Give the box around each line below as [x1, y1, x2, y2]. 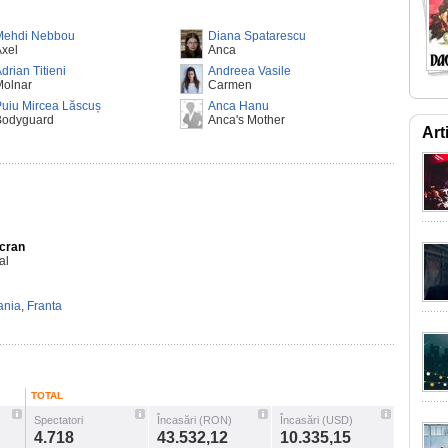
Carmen [208, 78, 252, 92]
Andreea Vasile [208, 64, 291, 78]
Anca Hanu [208, 99, 269, 113]
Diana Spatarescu [208, 29, 306, 43]
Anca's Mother [208, 113, 285, 127]
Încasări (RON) [157, 414, 232, 426]
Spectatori [34, 414, 83, 426]
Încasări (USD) [280, 414, 353, 426]
